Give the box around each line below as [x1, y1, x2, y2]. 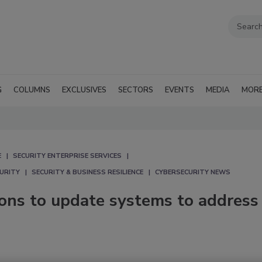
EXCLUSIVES [62, 84, 106, 95]
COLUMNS [13, 84, 50, 95]
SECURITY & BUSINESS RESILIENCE [32, 167, 143, 177]
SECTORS [118, 84, 153, 95]
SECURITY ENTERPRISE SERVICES [13, 151, 122, 160]
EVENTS [165, 84, 194, 95]
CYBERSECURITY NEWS [155, 167, 230, 177]
